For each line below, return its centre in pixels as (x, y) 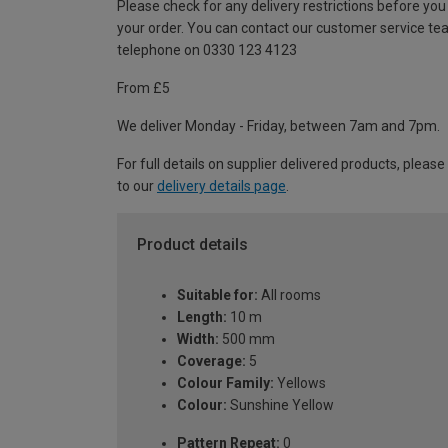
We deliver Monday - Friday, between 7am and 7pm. (278, 126)
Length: (202, 316)
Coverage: (211, 360)
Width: (198, 338)
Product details (192, 245)
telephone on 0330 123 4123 (207, 50)
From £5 (143, 88)
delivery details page (221, 186)
